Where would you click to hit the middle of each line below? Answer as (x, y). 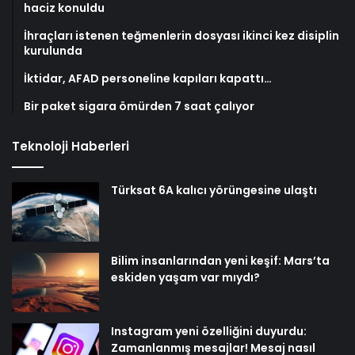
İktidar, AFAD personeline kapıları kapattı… (148, 79)
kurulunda (53, 51)
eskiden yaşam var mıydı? (185, 278)
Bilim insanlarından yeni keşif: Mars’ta (220, 261)
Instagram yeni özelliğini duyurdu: (209, 332)
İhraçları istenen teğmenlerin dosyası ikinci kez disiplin (181, 36)
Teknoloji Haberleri (71, 147)
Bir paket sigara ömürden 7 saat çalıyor (139, 107)
